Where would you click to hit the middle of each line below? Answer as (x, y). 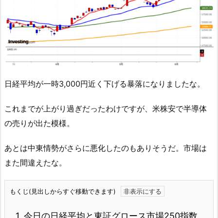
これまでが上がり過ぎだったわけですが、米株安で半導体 (106, 109)
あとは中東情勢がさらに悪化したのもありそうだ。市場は (106, 148)
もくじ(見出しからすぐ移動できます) (63, 191)
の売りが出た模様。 (39, 123)
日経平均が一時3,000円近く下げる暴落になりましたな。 (105, 84)
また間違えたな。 (36, 162)
